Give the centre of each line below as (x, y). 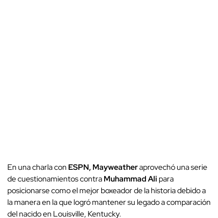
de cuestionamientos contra (55, 179)
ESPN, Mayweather (104, 167)
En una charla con (38, 167)
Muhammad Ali (130, 179)
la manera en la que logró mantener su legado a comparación (109, 202)
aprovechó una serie (173, 167)
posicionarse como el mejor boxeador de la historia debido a (107, 190)
